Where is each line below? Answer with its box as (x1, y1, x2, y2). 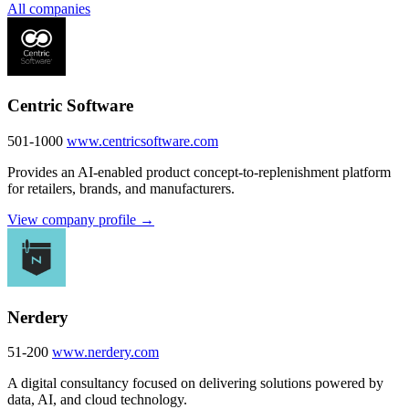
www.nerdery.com (52, 344, 159, 361)
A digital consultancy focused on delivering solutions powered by (7, 375, 383, 392)
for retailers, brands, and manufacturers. (7, 180, 235, 196)
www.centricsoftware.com (67, 132, 218, 149)
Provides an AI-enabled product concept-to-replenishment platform (7, 163, 391, 180)
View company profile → (7, 211, 154, 227)
